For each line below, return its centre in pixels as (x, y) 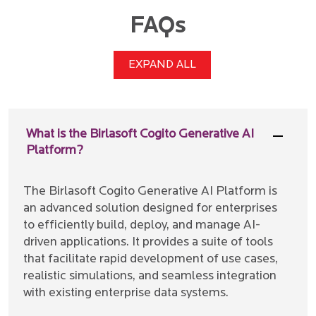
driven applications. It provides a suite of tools (148, 243)
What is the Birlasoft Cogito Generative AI (140, 135)
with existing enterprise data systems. (126, 293)
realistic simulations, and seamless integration (150, 276)
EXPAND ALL (162, 65)
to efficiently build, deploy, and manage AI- (142, 226)
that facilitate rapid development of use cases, (151, 260)
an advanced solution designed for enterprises (151, 209)
